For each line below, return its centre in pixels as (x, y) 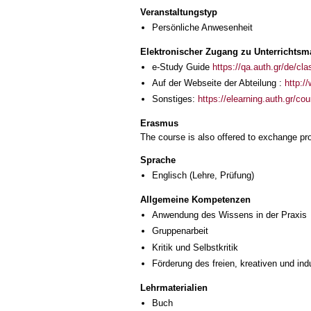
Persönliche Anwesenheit (202, 27)
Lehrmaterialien (174, 287)
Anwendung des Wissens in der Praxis (229, 215)
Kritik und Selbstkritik (195, 247)
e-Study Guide (182, 67)
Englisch (169, 176)
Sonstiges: (175, 99)
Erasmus (159, 123)
